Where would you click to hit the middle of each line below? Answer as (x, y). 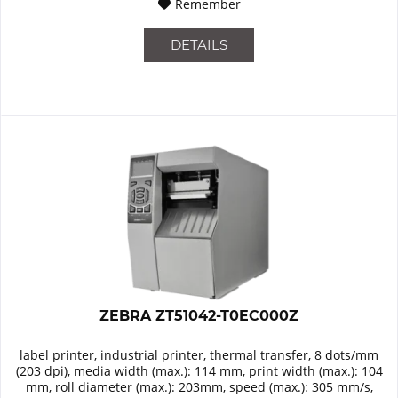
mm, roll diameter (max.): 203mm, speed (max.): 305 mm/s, (199, 387)
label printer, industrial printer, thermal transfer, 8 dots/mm (199, 355)
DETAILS (199, 45)
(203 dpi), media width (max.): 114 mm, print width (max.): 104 (199, 371)
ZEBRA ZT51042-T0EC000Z (199, 316)
